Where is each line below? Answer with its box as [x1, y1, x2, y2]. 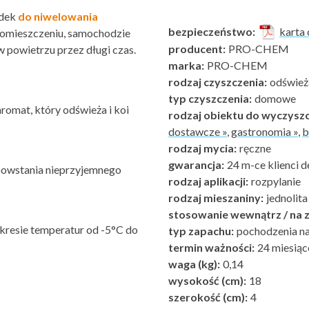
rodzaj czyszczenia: [168, 75, 267, 88]
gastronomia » [231, 125, 298, 138]
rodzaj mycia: [168, 141, 237, 154]
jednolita [264, 191, 308, 204]
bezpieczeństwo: [168, 25, 255, 38]
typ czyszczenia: [168, 92, 252, 105]
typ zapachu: [168, 224, 234, 237]
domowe [252, 92, 296, 105]
